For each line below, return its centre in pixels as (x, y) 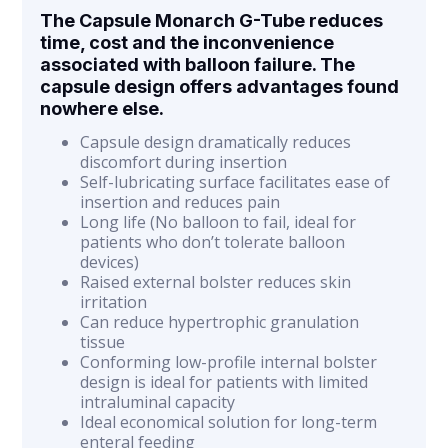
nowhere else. (102, 108)
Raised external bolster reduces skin (216, 282)
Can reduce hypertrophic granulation (220, 322)
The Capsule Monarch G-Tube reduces (212, 20)
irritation (114, 302)
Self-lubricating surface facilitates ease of (235, 182)
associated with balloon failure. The (198, 64)
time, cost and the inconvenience (187, 42)
